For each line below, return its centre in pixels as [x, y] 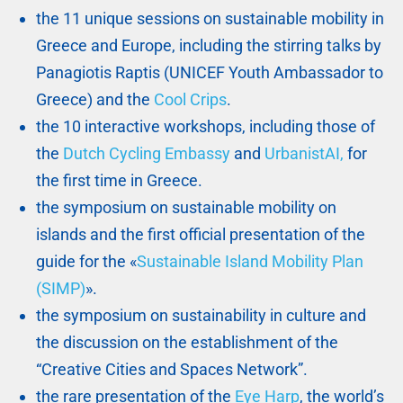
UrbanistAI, [304, 154]
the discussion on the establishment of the [187, 343]
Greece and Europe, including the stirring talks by [209, 46]
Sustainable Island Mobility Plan [250, 262]
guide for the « [86, 262]
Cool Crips [190, 100]
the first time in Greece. [119, 181]
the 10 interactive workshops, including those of [206, 127]
